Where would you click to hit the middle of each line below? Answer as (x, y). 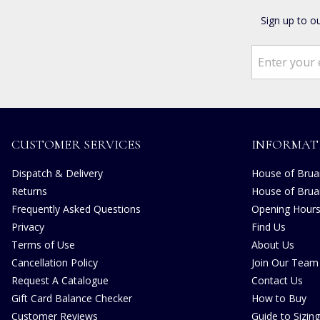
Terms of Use (43, 245)
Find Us (269, 227)
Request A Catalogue (60, 280)
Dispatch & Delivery (57, 173)
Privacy (28, 227)
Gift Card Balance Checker (72, 298)
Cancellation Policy (55, 262)
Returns (29, 191)
